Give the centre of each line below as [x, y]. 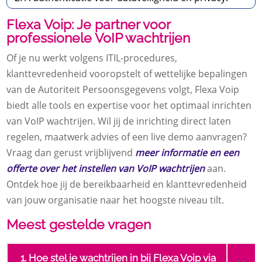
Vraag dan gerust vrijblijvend [71, 153]
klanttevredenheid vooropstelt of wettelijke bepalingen [127, 74]
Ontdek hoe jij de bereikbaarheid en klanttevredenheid [127, 185]
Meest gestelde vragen [79, 225]
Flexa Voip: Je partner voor [89, 25]
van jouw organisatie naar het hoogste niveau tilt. [116, 200]
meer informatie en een [187, 153]
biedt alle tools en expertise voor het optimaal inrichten [129, 106]
